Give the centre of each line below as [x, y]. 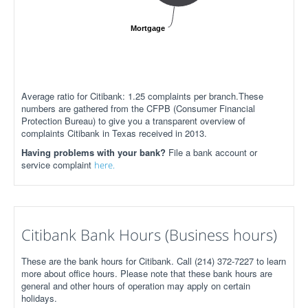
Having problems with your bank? [95, 152]
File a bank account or [213, 152]
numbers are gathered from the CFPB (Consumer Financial [138, 108]
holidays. [39, 298]
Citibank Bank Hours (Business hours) [149, 234]
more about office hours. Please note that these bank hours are [147, 273]
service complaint [58, 165]
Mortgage [148, 28]
